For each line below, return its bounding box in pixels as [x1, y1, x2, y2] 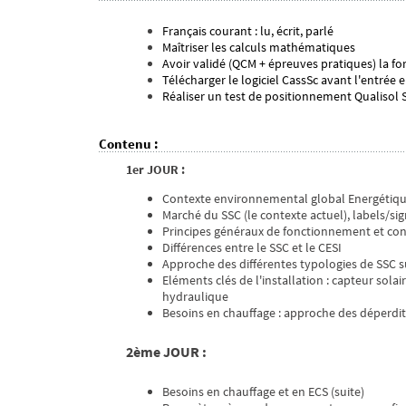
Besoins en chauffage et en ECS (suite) [162, 383, 364, 401]
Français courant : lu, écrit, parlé [162, 23, 333, 40]
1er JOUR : [126, 161, 185, 179]
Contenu [99, 135, 151, 153]
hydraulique [162, 288, 228, 305]
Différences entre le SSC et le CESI [162, 239, 342, 256]
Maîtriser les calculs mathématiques [162, 39, 355, 56]
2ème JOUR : [126, 343, 207, 362]
